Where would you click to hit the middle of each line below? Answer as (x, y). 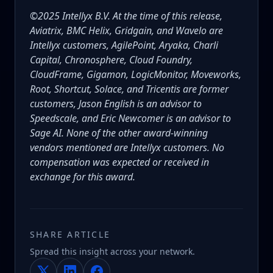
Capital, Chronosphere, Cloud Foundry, (111, 60)
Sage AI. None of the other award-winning (119, 133)
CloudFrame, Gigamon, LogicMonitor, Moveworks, (136, 75)
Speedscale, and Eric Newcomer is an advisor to (130, 119)
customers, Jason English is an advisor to (116, 104)
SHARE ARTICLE (70, 235)
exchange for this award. (83, 177)
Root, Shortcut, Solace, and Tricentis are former (129, 89)
